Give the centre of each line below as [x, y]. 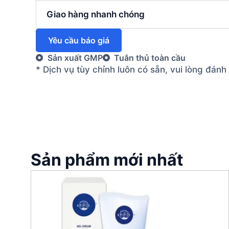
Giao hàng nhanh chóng [96, 14]
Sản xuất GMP [75, 58]
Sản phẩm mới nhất [107, 160]
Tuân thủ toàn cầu [150, 58]
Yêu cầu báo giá [79, 40]
